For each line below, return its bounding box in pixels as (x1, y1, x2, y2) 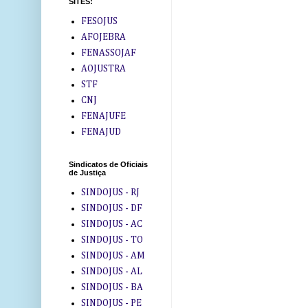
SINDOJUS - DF (80, 203, 142, 213)
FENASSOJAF (80, 47, 136, 58)
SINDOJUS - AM (80, 250, 145, 261)
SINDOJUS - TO (80, 234, 143, 245)
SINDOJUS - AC (80, 219, 142, 229)
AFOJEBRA (80, 32, 126, 42)
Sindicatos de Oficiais (69, 160, 148, 169)
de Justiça (69, 168, 106, 177)
